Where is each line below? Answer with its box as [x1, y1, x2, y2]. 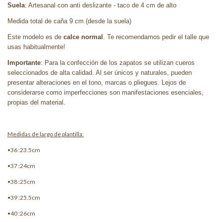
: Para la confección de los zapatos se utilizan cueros [41, 58, 195, 66]
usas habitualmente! [7, 43, 65, 51]
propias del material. [7, 98, 65, 106]
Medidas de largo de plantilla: [7, 130, 84, 138]
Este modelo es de [7, 33, 63, 41]
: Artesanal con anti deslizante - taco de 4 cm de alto [25, 1, 176, 9]
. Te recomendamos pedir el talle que [103, 33, 209, 41]
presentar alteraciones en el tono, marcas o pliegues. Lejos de [7, 78, 186, 86]
